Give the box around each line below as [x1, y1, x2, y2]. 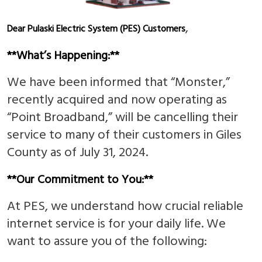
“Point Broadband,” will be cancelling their [7, 107, 238, 128]
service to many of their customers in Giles [7, 125, 242, 146]
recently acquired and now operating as [7, 89, 227, 111]
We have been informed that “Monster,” [7, 72, 230, 93]
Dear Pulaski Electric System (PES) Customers [7, 21, 185, 37]
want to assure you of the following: [7, 231, 207, 252]
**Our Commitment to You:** [7, 170, 153, 189]
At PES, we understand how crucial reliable [7, 196, 243, 217]
